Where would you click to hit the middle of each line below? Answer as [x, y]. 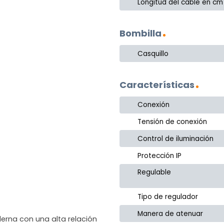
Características [157, 84]
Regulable [154, 172]
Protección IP [160, 155]
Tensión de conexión [172, 122]
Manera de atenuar [170, 213]
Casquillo [153, 53]
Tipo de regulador [168, 196]
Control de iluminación [176, 138]
